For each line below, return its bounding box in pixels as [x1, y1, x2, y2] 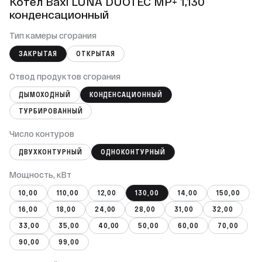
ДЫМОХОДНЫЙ [19, 90, 71, 99]
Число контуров [9, 129, 74, 139]
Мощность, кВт [9, 170, 71, 180]
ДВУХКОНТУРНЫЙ [19, 147, 82, 156]
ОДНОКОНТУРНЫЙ [101, 147, 166, 156]
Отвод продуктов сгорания [9, 71, 120, 81]
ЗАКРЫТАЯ [19, 49, 57, 58]
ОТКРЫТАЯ [75, 49, 116, 58]
